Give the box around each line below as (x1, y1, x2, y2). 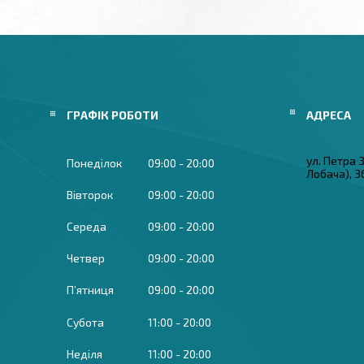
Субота (67, 314, 104, 329)
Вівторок (67, 188, 113, 202)
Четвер (67, 251, 105, 266)
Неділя (67, 346, 102, 361)
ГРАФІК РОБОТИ (67, 108, 158, 122)
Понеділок (67, 156, 122, 171)
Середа (67, 219, 106, 234)
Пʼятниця (67, 283, 114, 297)
